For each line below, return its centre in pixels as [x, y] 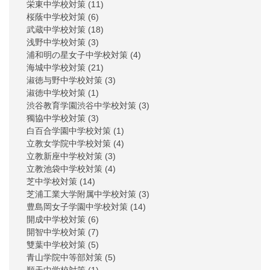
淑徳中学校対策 [56, 93]
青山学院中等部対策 [64, 258]
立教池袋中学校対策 [64, 169]
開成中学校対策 [56, 220]
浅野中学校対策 [56, 42]
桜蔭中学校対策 [56, 17]
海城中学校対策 [56, 68]
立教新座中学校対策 [64, 156]
